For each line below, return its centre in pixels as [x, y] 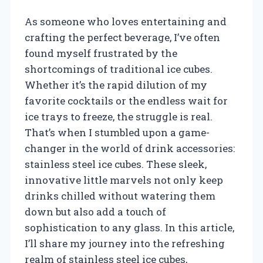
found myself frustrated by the [101, 53]
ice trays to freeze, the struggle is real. [119, 116]
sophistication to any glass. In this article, [129, 227]
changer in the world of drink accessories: [130, 148]
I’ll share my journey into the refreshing [125, 243]
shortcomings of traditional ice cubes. [119, 69]
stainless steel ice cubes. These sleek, [116, 164]
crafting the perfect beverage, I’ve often [122, 37]
